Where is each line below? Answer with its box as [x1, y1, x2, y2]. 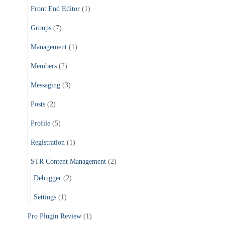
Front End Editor [31, 5, 80, 13]
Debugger [34, 174, 61, 182]
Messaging [31, 81, 60, 89]
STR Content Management [31, 157, 106, 165]
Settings [34, 193, 56, 201]
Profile [31, 119, 50, 127]
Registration [31, 138, 65, 146]
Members [31, 62, 57, 70]
